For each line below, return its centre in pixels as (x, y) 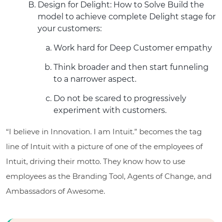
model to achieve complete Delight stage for (127, 16)
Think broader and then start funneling (131, 67)
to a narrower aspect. (95, 79)
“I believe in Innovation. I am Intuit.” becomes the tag (104, 131)
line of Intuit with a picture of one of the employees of (104, 146)
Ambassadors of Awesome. (55, 191)
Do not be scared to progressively (120, 98)
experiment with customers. (110, 110)
